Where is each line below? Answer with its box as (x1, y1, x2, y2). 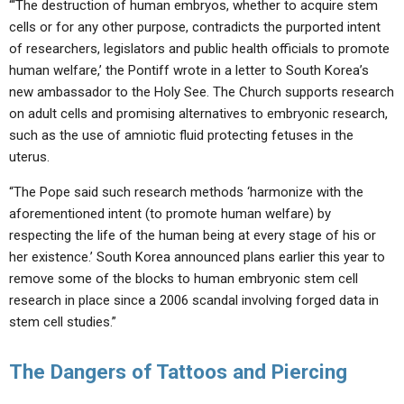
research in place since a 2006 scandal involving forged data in (9, 292, 379, 308)
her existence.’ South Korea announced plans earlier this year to (9, 249, 385, 265)
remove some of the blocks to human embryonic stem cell (9, 271, 358, 287)
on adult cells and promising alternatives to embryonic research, (9, 106, 388, 122)
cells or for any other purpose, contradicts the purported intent (9, 19, 381, 35)
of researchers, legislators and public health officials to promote (9, 41, 390, 57)
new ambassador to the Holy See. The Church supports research (9, 84, 394, 100)
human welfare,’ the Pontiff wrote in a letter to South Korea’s (9, 62, 369, 78)
